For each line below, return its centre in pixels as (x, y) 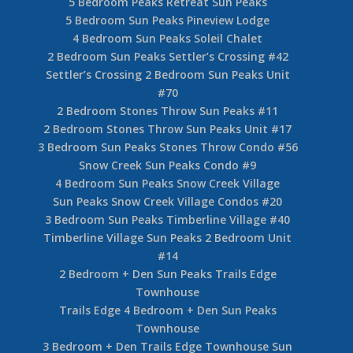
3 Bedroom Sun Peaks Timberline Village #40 (168, 219)
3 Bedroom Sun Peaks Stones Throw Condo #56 (167, 147)
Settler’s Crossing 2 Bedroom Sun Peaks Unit (167, 74)
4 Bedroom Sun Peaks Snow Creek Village (168, 183)
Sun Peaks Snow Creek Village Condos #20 (168, 201)
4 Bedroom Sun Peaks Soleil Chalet (168, 38)
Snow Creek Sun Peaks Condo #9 (168, 165)
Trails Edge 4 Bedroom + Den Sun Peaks (167, 310)
